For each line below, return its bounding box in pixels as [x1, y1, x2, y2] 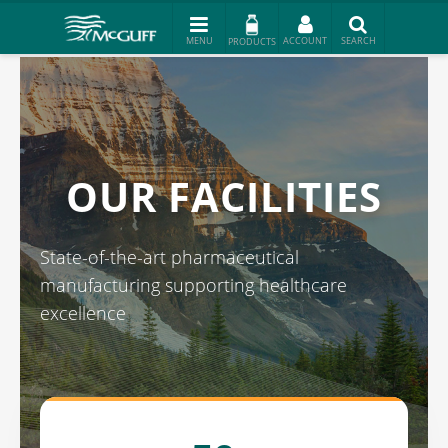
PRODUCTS [228, 35, 276, 48]
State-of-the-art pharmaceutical [40, 245, 299, 270]
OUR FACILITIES [66, 169, 382, 225]
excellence [40, 301, 126, 326]
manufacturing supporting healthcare [40, 273, 347, 298]
